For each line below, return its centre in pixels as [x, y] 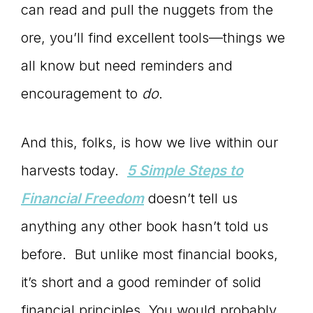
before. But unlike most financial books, [150, 255]
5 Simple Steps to [185, 171]
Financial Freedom [82, 199]
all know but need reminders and [127, 66]
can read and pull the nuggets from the [147, 10]
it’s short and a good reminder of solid [141, 283]
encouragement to [81, 94]
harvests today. [74, 171]
